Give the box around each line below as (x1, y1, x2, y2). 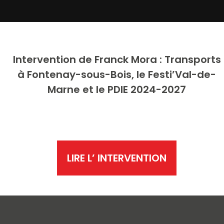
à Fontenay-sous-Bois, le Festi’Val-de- (17, 67, 216, 81)
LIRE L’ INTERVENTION (67, 151, 167, 165)
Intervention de (12, 52, 94, 66)
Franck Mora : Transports (94, 52, 221, 66)
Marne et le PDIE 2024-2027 (47, 82, 186, 96)
